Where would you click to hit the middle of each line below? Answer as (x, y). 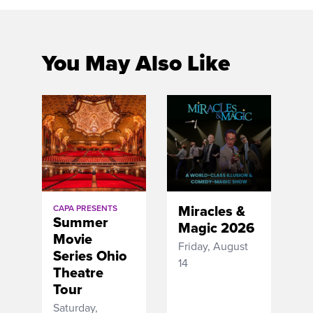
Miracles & (212, 211)
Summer (81, 223)
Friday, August (213, 247)
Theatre (78, 273)
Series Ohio (90, 256)
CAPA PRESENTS (85, 209)
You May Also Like (136, 63)
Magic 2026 (216, 228)
